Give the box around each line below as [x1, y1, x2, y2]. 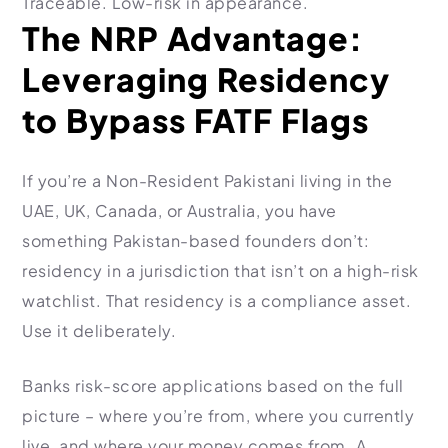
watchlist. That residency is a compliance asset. [22, 290, 411, 311]
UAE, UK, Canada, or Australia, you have [22, 200, 337, 221]
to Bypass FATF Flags [22, 100, 369, 140]
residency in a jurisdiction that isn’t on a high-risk [22, 260, 419, 281]
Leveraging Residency [22, 59, 390, 99]
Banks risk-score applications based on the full [22, 375, 404, 396]
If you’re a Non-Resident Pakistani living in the [22, 170, 392, 191]
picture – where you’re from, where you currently [22, 405, 414, 426]
